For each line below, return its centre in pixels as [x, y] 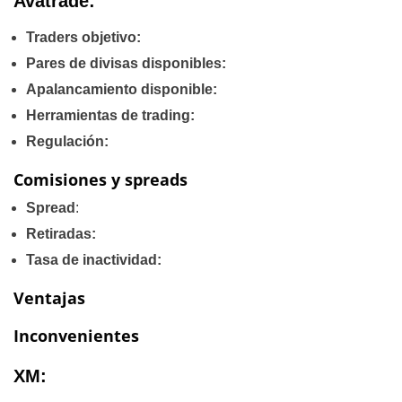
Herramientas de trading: [110, 115]
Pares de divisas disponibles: [126, 63]
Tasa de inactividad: [94, 260]
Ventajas [49, 298]
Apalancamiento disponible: [122, 89]
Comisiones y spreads [100, 179]
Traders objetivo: [83, 37]
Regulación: [67, 141]
